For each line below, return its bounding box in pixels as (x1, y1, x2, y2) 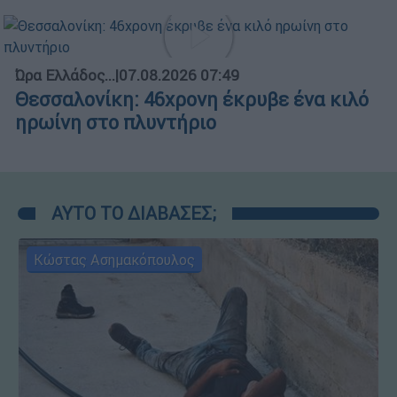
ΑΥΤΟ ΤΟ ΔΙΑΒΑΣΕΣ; (51, 202, 216, 225)
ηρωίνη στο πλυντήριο (15, 111, 216, 136)
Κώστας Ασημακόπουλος (34, 251, 195, 269)
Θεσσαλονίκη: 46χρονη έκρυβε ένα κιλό (15, 88, 369, 113)
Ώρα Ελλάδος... (15, 66, 115, 86)
